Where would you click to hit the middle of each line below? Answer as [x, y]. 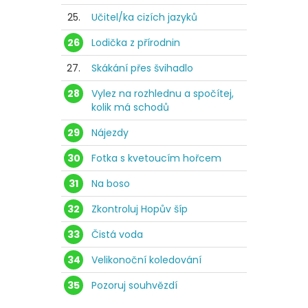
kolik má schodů [130, 107]
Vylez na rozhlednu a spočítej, [163, 93]
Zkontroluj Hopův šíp [140, 209]
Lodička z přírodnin [136, 42]
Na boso [111, 183]
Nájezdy [110, 132]
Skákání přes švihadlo [142, 68]
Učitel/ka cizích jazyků [144, 17]
